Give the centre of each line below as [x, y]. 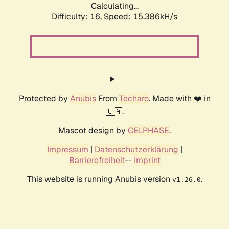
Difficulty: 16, [78, 17]
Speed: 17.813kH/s [141, 17]
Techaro [134, 99]
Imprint [147, 161]
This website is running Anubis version [99, 179]
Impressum [67, 150]
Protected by [44, 99]
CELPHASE [148, 131]
